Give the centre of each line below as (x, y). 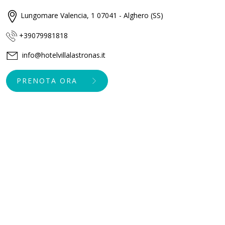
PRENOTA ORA (47, 81)
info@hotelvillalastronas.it (64, 55)
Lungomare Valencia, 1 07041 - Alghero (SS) (92, 16)
